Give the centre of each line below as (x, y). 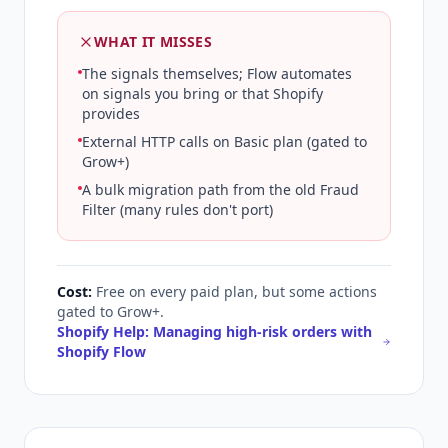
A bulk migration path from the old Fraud (220, 189)
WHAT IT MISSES (153, 41)
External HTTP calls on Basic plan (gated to (224, 141)
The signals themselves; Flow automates (217, 73)
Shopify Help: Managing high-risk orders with (214, 331)
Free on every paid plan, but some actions (236, 291)
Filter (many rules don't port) (177, 209)
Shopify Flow (101, 351)
